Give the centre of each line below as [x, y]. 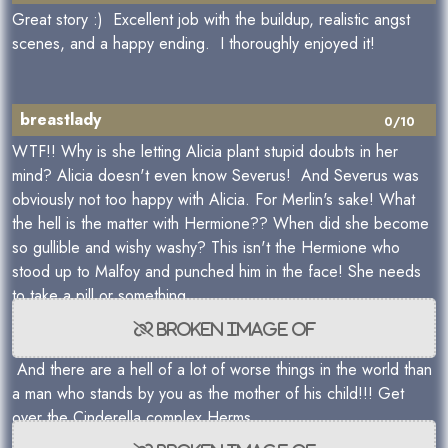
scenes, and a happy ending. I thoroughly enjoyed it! [193, 43]
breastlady [60, 119]
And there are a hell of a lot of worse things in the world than [222, 369]
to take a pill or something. [101, 295]
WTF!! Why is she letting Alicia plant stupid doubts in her [205, 151]
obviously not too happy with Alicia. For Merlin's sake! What [213, 199]
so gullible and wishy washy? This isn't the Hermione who [206, 247]
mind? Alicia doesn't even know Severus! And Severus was [215, 175]
